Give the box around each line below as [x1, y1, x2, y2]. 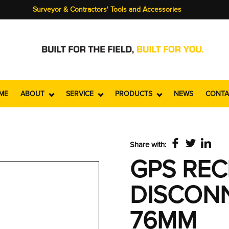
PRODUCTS [115, 88, 154, 99]
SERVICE [66, 88, 96, 99]
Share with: [130, 139, 170, 150]
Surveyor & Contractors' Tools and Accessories [33, 4, 181, 15]
